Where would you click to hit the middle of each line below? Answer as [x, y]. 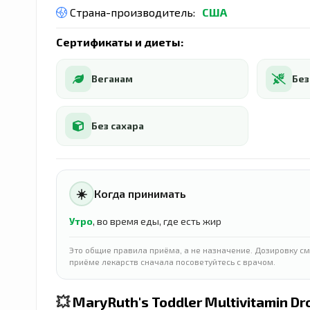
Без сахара [118, 126]
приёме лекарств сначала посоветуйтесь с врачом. [172, 261]
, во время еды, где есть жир [157, 221]
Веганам [112, 79]
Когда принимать [140, 193]
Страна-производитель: [131, 12]
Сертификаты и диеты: [120, 42]
